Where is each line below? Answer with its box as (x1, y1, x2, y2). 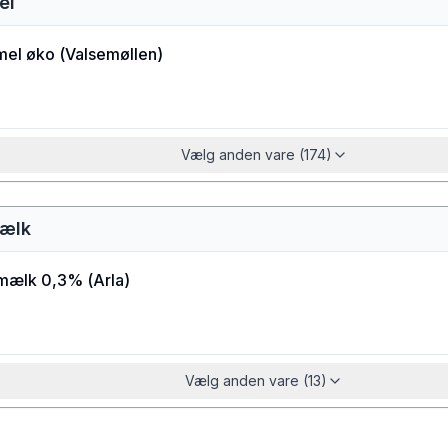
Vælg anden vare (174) (180, 146, 332, 163)
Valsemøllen (65, 44, 157, 64)
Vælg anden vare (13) (185, 372, 327, 389)
